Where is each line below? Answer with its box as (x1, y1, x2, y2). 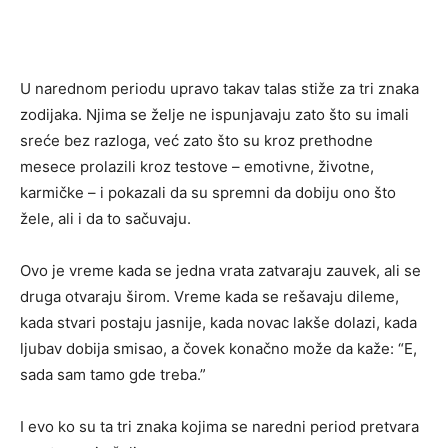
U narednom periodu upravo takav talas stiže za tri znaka (20, 79, 419, 98)
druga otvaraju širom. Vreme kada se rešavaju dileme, (20, 287, 399, 306)
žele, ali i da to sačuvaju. (20, 209, 191, 228)
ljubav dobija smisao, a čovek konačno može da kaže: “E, (20, 339, 417, 358)
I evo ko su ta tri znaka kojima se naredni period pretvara (20, 417, 419, 436)
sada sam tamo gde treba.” (20, 365, 206, 384)
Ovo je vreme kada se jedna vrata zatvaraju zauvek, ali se (20, 261, 421, 280)
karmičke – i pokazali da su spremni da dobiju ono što (20, 183, 396, 202)
